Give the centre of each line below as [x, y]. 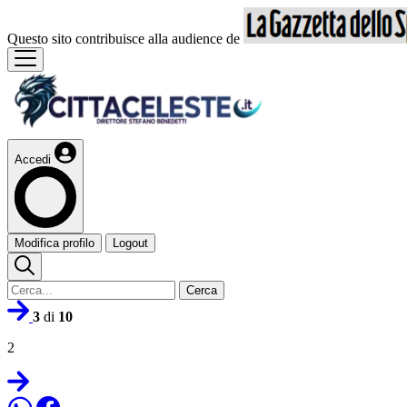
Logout [130, 243]
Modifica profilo [55, 243]
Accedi [33, 159]
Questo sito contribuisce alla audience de [125, 39]
